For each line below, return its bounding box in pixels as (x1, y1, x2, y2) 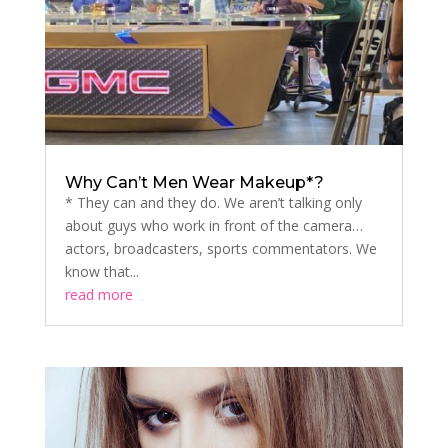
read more (64, 285, 133, 305)
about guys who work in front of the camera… (64, 216, 363, 236)
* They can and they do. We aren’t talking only (64, 193, 362, 213)
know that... (64, 262, 139, 282)
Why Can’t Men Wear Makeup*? (64, 173, 324, 193)
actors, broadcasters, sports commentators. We (64, 239, 377, 259)
